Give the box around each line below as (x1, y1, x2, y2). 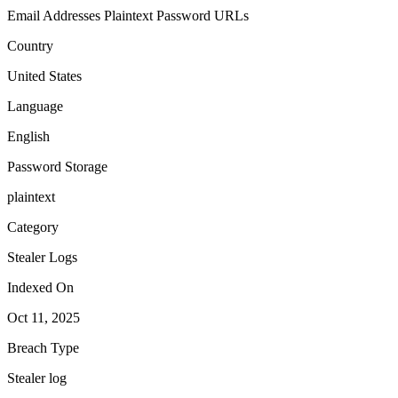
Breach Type (7, 339, 79, 355)
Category (7, 219, 59, 235)
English (7, 128, 50, 144)
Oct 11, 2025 (7, 309, 80, 325)
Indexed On (7, 279, 74, 295)
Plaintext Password (104, 7, 211, 23)
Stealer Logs (7, 249, 77, 265)
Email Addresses (7, 7, 100, 23)
